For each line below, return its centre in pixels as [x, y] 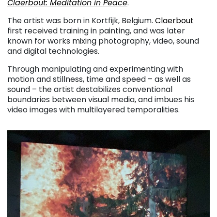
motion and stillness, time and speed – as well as [99, 79]
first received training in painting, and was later [96, 31]
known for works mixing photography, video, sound [103, 41]
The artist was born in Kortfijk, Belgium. [81, 20]
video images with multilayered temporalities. [93, 109]
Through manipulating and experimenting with [95, 69]
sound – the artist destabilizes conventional [90, 89]
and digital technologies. [53, 51]
